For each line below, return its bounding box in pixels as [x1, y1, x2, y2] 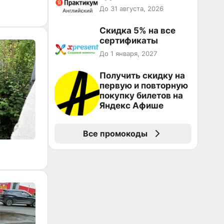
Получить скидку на [99, 70, 185, 80]
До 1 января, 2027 [99, 49, 157, 57]
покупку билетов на [99, 90, 183, 100]
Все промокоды [82, 128, 147, 138]
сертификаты [99, 35, 158, 45]
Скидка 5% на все [99, 25, 175, 35]
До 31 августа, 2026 [99, 4, 163, 12]
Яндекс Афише [99, 100, 163, 110]
